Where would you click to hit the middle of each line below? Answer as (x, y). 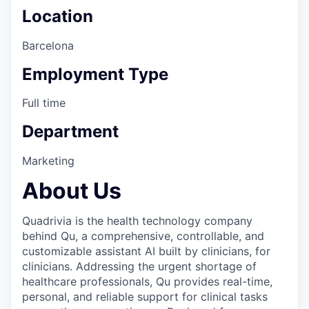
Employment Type (95, 74)
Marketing (48, 161)
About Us (72, 190)
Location (58, 16)
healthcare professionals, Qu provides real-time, (147, 282)
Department (70, 132)
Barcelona (48, 45)
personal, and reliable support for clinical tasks (145, 297)
